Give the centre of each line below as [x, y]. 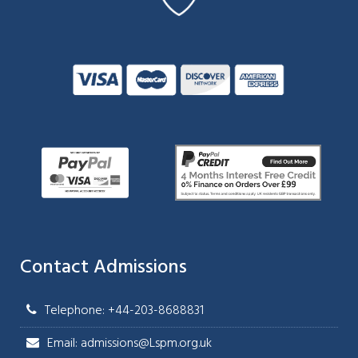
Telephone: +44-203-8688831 [124, 311]
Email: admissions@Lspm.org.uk [129, 344]
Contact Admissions [103, 268]
